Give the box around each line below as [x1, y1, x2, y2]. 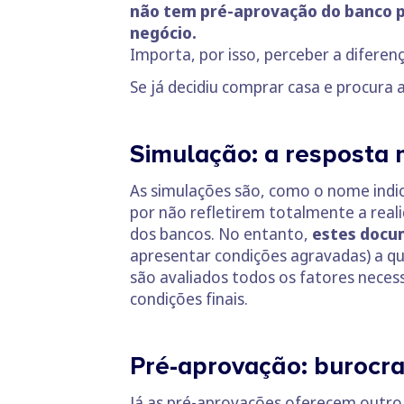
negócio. [130, 22, 197, 44]
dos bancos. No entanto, [130, 223, 308, 245]
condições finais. [130, 288, 248, 310]
